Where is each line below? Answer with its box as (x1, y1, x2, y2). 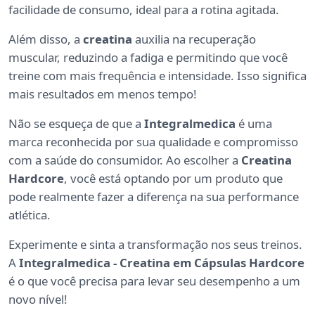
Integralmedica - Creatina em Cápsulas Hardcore (19, 255, 304, 271)
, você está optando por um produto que (64, 170, 283, 187)
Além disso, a (8, 31, 83, 48)
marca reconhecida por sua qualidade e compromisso (8, 134, 298, 150)
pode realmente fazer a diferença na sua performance (8, 188, 299, 205)
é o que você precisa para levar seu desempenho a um (8, 273, 300, 290)
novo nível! (8, 291, 67, 308)
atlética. (8, 207, 51, 224)
